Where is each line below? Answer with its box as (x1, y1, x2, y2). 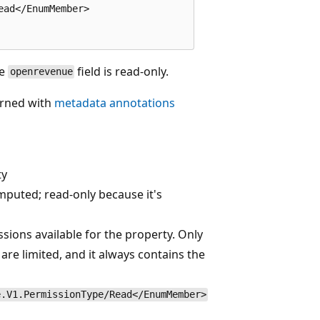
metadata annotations (54, 94, 175, 111)
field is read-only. (74, 63, 169, 79)
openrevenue (9, 66, 73, 78)
